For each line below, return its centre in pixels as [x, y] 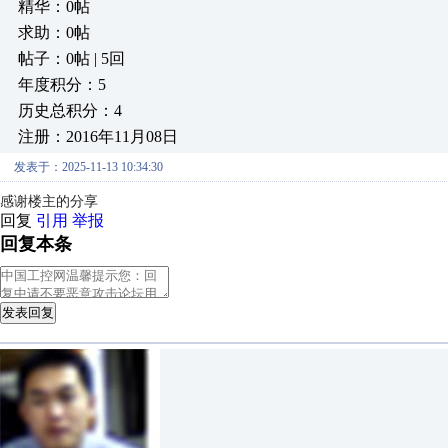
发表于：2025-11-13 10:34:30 [88, 167]
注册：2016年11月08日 [98, 136]
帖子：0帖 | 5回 [71, 58]
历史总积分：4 [70, 110]
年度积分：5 [62, 84]
